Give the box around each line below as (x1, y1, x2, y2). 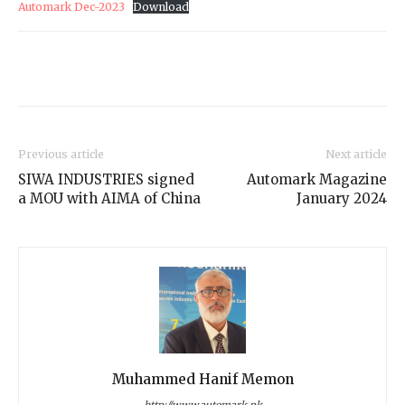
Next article (325, 147, 387, 161)
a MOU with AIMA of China (18, 190, 201, 207)
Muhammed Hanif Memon (111, 371, 294, 388)
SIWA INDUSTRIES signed (18, 171, 194, 188)
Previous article (18, 147, 104, 161)
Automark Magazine (247, 171, 387, 188)
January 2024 (297, 190, 387, 207)
